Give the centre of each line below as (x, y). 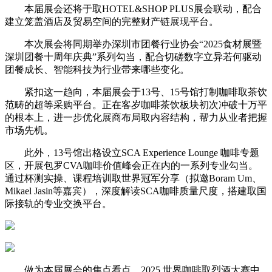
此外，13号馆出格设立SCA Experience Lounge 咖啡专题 (132, 152)
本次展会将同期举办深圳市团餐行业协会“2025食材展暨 (133, 44)
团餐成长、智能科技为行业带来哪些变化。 (97, 69)
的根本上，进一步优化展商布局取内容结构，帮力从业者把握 (136, 117)
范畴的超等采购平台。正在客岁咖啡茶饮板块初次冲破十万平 (136, 104)
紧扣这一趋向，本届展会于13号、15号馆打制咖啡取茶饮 (136, 92)
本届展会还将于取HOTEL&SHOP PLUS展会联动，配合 (133, 8)
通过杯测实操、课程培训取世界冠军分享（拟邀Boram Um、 (133, 178)
